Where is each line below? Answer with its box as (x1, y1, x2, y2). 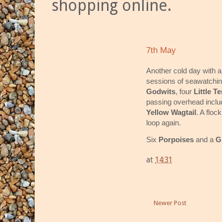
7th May (146, 46, 176, 55)
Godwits (146, 87, 175, 96)
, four (175, 87, 194, 96)
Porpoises (159, 135, 196, 144)
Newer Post (154, 199, 186, 207)
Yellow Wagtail (146, 108, 196, 116)
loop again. (146, 118, 181, 127)
